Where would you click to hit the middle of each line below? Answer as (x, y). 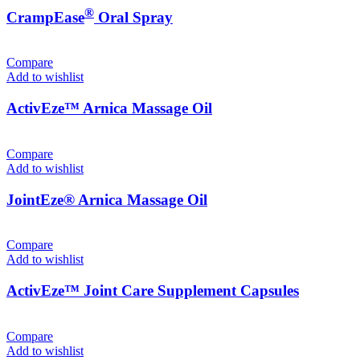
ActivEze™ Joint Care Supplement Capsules (153, 290)
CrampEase (45, 17)
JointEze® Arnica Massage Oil (107, 199)
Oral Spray (133, 17)
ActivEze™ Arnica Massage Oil (109, 108)
